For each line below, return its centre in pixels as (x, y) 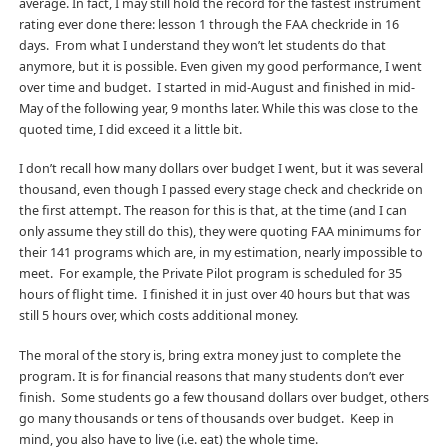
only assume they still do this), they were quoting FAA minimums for (219, 232)
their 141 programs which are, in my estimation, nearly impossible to (220, 253)
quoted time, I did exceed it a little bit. (130, 129)
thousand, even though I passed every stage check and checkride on (220, 190)
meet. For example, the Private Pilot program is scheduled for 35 (210, 274)
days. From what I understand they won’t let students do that (202, 45)
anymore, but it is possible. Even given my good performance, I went (220, 66)
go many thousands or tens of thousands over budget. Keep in (206, 419)
